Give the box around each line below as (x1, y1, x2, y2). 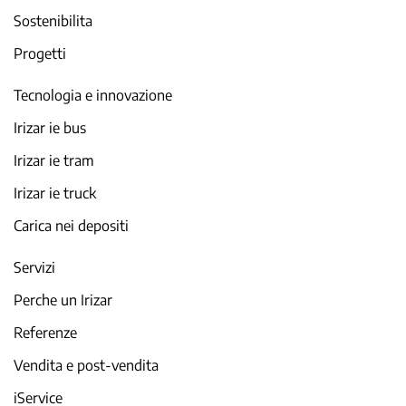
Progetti (14, 44, 66, 63)
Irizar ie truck (14, 184, 96, 202)
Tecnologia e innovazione (14, 86, 172, 104)
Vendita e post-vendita (14, 356, 159, 374)
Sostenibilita (14, 12, 92, 30)
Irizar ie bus (14, 119, 86, 137)
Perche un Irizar (14, 291, 112, 309)
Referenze (14, 324, 77, 342)
